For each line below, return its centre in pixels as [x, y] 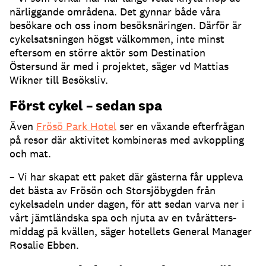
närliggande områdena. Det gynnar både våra [115, 12]
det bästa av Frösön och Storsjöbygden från [113, 191]
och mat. [30, 154]
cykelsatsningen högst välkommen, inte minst [117, 39]
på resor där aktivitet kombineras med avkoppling [127, 140]
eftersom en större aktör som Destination [107, 53]
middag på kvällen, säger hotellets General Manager [131, 232]
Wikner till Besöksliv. [59, 80]
